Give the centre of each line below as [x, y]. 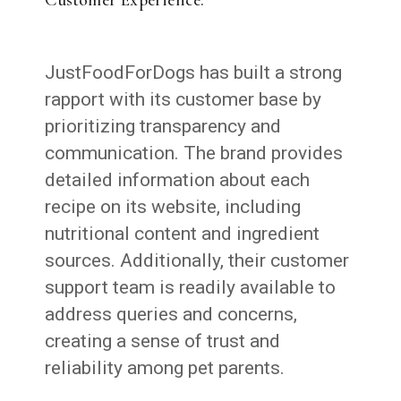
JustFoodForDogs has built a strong [194, 72]
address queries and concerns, [171, 314]
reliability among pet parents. [165, 367]
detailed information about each [178, 179]
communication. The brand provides [194, 153]
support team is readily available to [191, 287]
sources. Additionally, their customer [197, 260]
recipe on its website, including [173, 206]
